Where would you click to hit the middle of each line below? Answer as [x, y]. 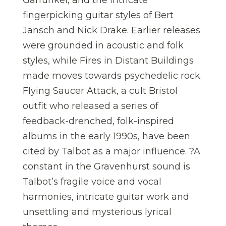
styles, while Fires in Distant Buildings [108, 60]
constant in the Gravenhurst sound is [106, 166]
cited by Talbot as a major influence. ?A [111, 151]
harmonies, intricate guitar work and [106, 196]
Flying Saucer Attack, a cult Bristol [100, 91]
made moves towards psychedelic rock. [112, 75]
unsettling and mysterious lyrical [97, 212]
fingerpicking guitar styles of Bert [98, 15]
